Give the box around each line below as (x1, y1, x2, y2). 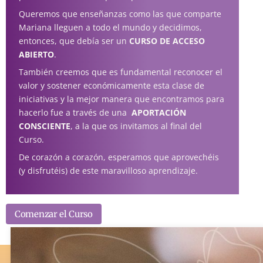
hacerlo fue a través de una (18, 107, 131, 119)
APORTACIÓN (131, 107, 186, 119)
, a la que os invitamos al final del (70, 120, 202, 132)
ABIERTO (18, 49, 54, 60)
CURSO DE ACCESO (129, 35, 205, 47)
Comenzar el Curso (15, 208, 93, 220)
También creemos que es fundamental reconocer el (18, 66, 222, 78)
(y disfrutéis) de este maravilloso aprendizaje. (18, 165, 198, 177)
